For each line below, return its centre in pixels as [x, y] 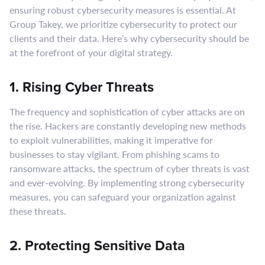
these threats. [38, 211]
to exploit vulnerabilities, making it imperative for [111, 140]
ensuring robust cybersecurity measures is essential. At [123, 10]
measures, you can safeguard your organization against [123, 197]
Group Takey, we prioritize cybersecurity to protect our [123, 24]
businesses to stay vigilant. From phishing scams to [114, 154]
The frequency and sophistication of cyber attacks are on [127, 112]
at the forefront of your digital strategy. [91, 52]
